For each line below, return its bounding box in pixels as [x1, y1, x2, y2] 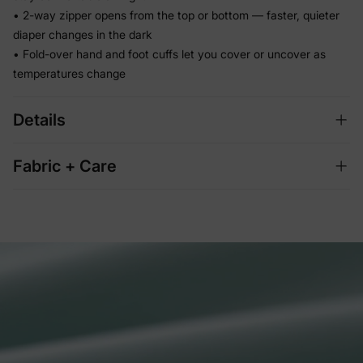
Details [13, 109, 66, 130]
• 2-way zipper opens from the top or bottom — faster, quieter [13, 7, 340, 22]
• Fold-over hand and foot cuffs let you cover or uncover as [13, 46, 326, 61]
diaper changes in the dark [13, 27, 152, 41]
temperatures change [13, 66, 126, 80]
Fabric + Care [13, 156, 117, 176]
